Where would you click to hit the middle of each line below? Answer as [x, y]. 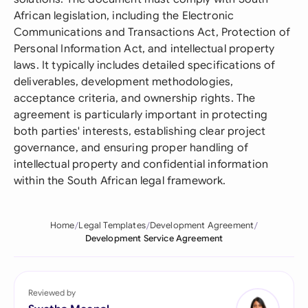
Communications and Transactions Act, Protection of [152, 32]
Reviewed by [52, 293]
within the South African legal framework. [120, 181]
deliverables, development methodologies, [124, 82]
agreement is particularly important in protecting [141, 115]
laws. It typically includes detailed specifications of [145, 65]
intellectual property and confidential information [141, 164]
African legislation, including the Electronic [124, 16]
